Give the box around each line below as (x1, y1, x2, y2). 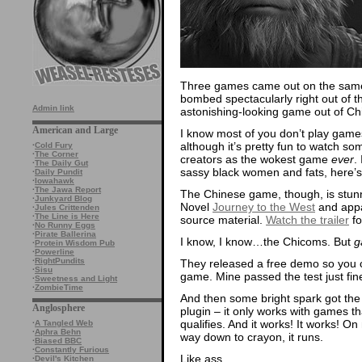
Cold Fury (35, 141, 73, 149)
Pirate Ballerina (35, 229, 96, 238)
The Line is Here (35, 212, 99, 221)
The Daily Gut (35, 158, 88, 167)
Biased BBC (35, 336, 82, 345)
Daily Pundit (35, 167, 82, 176)
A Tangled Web (35, 318, 93, 327)
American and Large (32, 124, 118, 136)
